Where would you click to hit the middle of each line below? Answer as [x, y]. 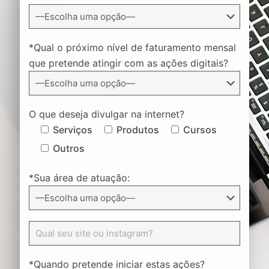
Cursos [200, 129]
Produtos [138, 129]
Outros [69, 148]
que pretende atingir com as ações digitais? [128, 63]
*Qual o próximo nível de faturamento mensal [132, 47]
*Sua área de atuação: [79, 177]
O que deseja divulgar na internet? [107, 114]
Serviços [73, 129]
